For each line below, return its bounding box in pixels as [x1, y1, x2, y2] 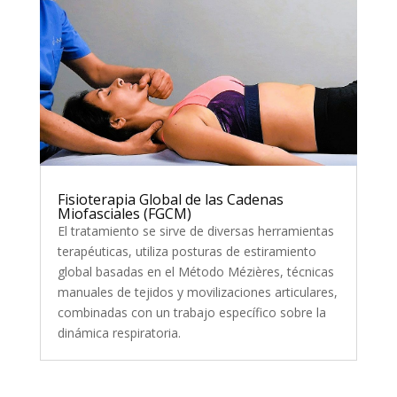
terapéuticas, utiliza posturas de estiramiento [57, 243, 316, 261]
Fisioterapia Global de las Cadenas [57, 190, 284, 210]
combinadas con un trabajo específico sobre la [57, 304, 326, 322]
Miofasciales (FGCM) [57, 204, 191, 224]
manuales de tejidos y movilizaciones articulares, [57, 284, 338, 301]
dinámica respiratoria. [57, 324, 181, 342]
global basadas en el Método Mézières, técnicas [57, 263, 334, 281]
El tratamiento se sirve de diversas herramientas [57, 222, 334, 240]
